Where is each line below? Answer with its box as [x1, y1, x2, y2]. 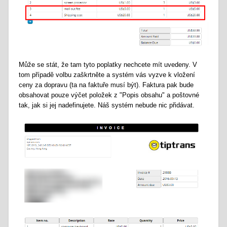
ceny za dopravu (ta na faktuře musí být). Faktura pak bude [19, 81, 194, 89]
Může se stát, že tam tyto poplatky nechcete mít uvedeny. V [19, 60, 198, 68]
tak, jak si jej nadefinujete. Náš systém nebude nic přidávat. [19, 101, 195, 109]
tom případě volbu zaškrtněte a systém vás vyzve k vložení [19, 70, 196, 79]
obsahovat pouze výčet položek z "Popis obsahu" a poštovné [19, 91, 200, 99]
